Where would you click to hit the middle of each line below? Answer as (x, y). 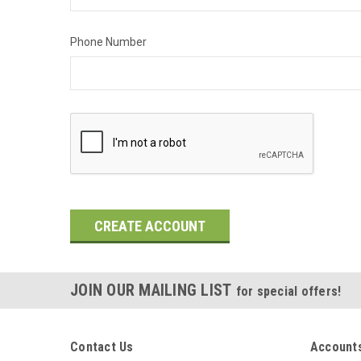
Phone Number (108, 42)
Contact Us (102, 347)
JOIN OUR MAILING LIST (153, 290)
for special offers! (288, 291)
